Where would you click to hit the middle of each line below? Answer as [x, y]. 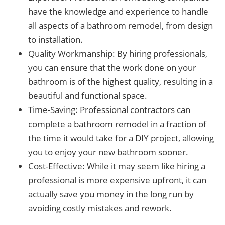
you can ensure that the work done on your [112, 68]
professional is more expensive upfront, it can [117, 180]
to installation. [55, 39]
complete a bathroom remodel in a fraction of [117, 124]
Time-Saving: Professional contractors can [109, 110]
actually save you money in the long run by [111, 194]
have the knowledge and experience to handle [118, 11]
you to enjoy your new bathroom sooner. [108, 152]
